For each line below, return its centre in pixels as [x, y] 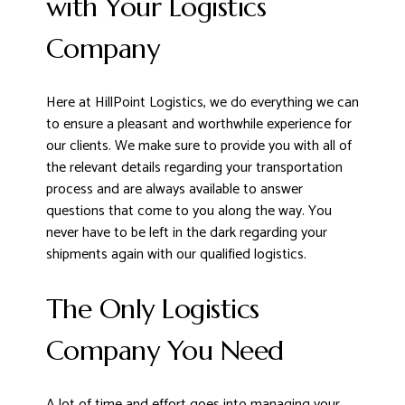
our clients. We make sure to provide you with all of [198, 146]
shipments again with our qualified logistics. [176, 255]
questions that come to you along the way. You [188, 212]
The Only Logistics [152, 309]
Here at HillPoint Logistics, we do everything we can [202, 103]
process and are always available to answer [174, 190]
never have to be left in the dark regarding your [186, 233]
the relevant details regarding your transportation [194, 168]
